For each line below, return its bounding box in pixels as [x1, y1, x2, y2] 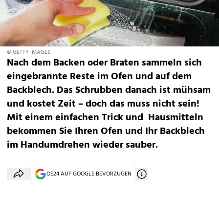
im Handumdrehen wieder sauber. [7, 137, 158, 153]
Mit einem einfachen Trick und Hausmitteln [7, 110, 203, 126]
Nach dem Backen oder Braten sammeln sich [7, 55, 202, 71]
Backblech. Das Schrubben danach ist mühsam [7, 83, 211, 98]
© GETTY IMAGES [7, 47, 50, 57]
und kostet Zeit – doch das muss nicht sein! [7, 96, 199, 112]
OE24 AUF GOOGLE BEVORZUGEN [46, 169, 131, 179]
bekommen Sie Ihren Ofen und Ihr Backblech [7, 124, 205, 139]
